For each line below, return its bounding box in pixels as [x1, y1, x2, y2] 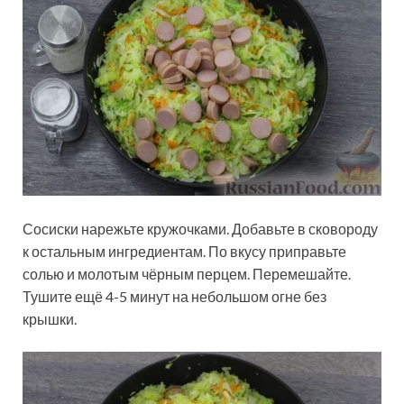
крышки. [23, 310, 77, 328]
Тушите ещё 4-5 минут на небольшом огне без [23, 288, 326, 306]
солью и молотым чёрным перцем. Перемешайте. [23, 265, 351, 283]
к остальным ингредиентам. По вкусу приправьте [23, 243, 346, 261]
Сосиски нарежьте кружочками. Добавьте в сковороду [23, 220, 378, 238]
